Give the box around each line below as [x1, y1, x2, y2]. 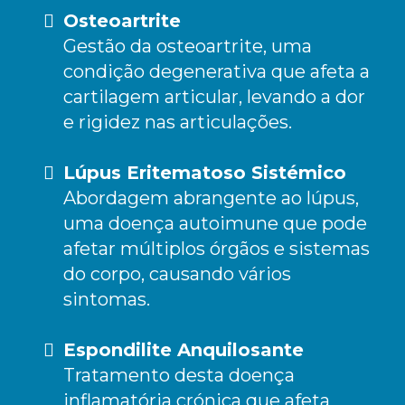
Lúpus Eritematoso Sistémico [63, 161, 346, 184]
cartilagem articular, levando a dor [63, 85, 365, 108]
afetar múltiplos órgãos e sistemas [63, 237, 370, 259]
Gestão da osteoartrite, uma [63, 34, 312, 57]
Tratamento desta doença [63, 363, 295, 386]
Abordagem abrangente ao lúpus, [63, 186, 359, 209]
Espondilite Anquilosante [63, 338, 304, 361]
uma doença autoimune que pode [63, 212, 367, 234]
